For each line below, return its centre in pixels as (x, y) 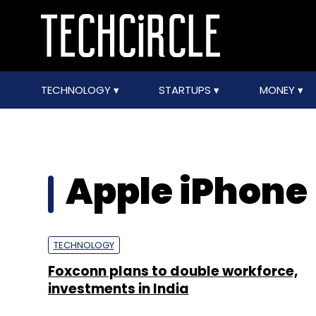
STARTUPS (187, 90)
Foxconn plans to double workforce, (172, 271)
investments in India (118, 289)
